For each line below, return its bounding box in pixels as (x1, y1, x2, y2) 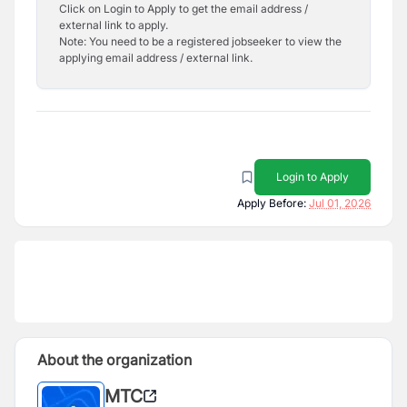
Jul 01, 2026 (309, 196, 371, 210)
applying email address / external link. (59, 51, 253, 65)
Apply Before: (237, 196, 306, 210)
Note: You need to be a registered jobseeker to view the (59, 35, 342, 48)
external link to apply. (59, 18, 168, 32)
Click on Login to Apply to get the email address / (59, 2, 308, 15)
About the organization (37, 351, 192, 369)
